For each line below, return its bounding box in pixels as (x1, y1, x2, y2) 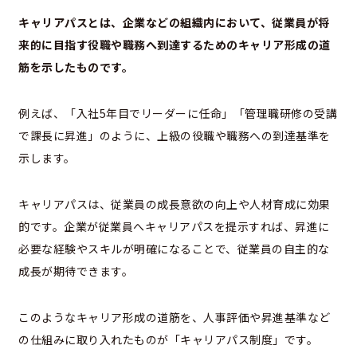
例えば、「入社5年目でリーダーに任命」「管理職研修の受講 (18, 104, 337, 121)
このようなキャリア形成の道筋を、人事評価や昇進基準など (18, 308, 331, 325)
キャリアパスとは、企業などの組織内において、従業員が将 (18, 14, 330, 30)
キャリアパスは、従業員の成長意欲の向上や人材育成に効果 (18, 195, 331, 212)
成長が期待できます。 (18, 262, 133, 279)
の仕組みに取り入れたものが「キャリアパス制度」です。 (18, 331, 318, 347)
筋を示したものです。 (18, 58, 133, 75)
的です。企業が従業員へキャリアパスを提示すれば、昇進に (18, 218, 330, 234)
